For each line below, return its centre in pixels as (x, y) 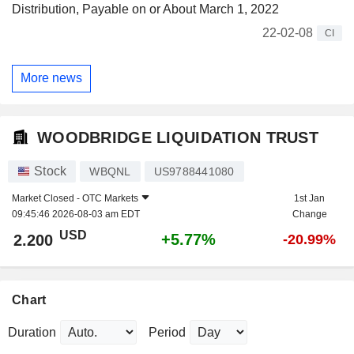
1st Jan (309, 198)
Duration (32, 332)
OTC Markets (110, 198)
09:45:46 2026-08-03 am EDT (76, 214)
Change (309, 214)
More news (51, 78)
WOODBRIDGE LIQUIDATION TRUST (178, 138)
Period (167, 332)
